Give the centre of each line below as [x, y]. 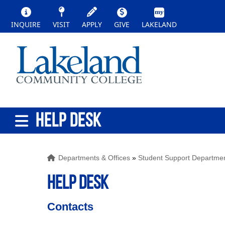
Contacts [71, 207]
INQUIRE [26, 24]
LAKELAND [159, 24]
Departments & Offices [94, 158]
